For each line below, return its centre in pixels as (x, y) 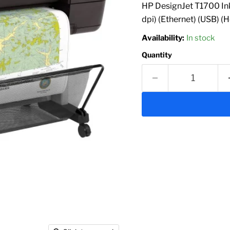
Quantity (157, 55)
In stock (200, 38)
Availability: (163, 38)
